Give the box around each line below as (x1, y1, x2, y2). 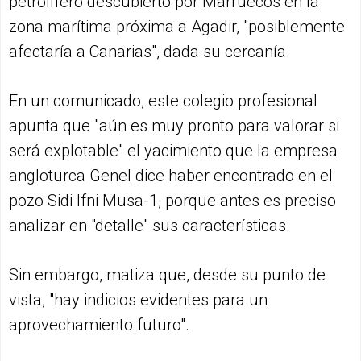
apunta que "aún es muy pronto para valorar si (9, 115, 339, 135)
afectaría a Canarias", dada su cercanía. (9, 41, 290, 61)
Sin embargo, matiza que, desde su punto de (9, 264, 326, 284)
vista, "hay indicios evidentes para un (9, 289, 268, 309)
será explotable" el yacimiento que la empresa (9, 140, 338, 160)
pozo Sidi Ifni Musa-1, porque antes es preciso (9, 190, 336, 210)
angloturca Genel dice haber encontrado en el (9, 165, 333, 185)
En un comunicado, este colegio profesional (9, 90, 317, 110)
